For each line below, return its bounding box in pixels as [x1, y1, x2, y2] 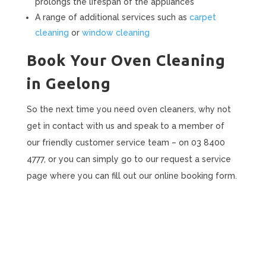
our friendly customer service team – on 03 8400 [26, 138, 225, 147]
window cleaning [81, 28, 150, 37]
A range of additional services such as [34, 12, 189, 22]
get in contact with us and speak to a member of [26, 121, 224, 131]
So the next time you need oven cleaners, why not [26, 104, 231, 114]
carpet [189, 12, 216, 22]
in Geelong [26, 75, 111, 92]
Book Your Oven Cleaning [26, 52, 226, 69]
